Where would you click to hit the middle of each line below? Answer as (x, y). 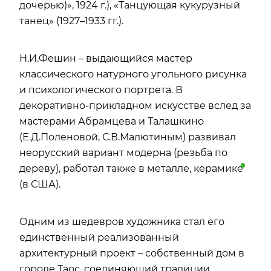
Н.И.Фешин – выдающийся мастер (106, 59)
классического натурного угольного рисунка (133, 74)
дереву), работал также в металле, (106, 169)
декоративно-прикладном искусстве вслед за (135, 106)
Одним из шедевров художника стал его (122, 222)
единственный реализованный (99, 238)
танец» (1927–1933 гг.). (71, 21)
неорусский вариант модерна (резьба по (123, 153)
